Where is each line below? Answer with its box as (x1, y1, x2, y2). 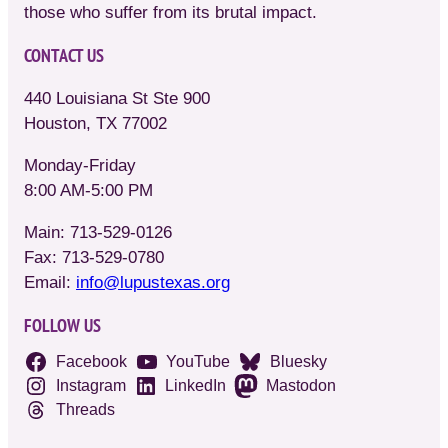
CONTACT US (24, 44, 104, 67)
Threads (55, 400, 115, 418)
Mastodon (265, 376, 336, 394)
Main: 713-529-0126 (24, 223, 172, 242)
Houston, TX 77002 (24, 114, 167, 133)
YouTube (166, 352, 231, 370)
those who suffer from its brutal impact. (24, 3, 317, 22)
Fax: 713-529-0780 (24, 248, 164, 267)
